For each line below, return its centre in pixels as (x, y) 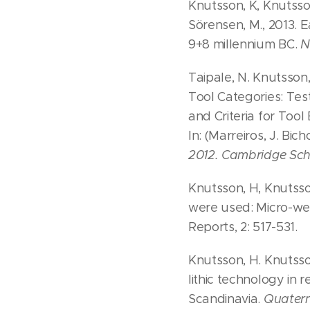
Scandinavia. (226, 299)
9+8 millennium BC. (244, 45)
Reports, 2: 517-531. (243, 227)
